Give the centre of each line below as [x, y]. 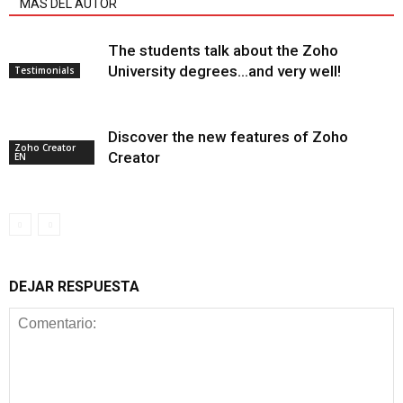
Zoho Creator [45, 148]
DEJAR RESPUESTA [74, 287]
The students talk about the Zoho [223, 50]
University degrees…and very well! [224, 71]
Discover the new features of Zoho [228, 137]
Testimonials [45, 70]
